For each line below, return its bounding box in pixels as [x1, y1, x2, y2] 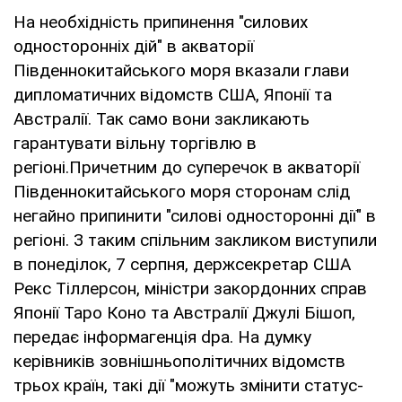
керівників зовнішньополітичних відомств [13, 350, 345, 371]
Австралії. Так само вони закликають [13, 108, 310, 129]
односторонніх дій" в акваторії [13, 35, 254, 57]
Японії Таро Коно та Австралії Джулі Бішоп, [13, 301, 355, 323]
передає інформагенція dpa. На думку [13, 326, 311, 347]
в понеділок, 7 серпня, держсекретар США [13, 253, 351, 275]
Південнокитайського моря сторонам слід [13, 180, 350, 202]
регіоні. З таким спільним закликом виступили [13, 229, 377, 250]
